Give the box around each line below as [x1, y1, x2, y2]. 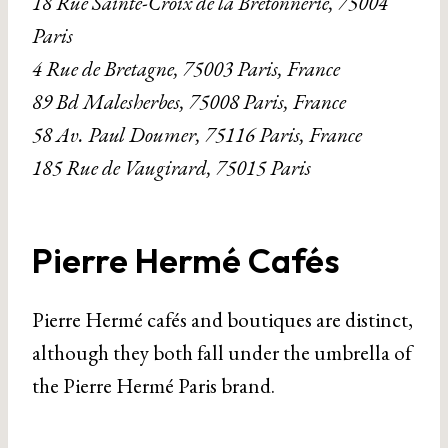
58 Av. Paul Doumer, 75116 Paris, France [32, 121, 362, 149]
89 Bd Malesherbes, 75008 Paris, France [32, 88, 346, 116]
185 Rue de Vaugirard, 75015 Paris [32, 154, 311, 182]
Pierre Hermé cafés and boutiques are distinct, [32, 306, 413, 334]
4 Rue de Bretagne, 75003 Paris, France [32, 55, 340, 83]
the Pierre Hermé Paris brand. [32, 372, 275, 400]
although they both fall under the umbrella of [32, 339, 412, 367]
